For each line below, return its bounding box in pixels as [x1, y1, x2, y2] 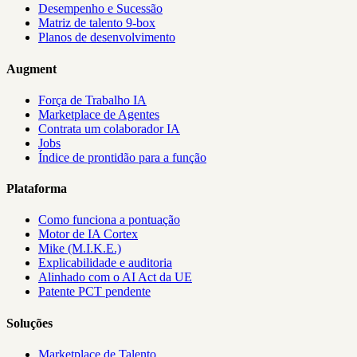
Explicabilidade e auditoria [38, 256, 172, 270]
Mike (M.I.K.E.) [38, 241, 121, 256]
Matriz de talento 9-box [38, 16, 155, 30]
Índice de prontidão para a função [38, 150, 206, 164]
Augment [6, 61, 57, 76]
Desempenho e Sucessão [38, 2, 163, 16]
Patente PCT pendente [38, 284, 151, 299]
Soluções [6, 316, 53, 330]
